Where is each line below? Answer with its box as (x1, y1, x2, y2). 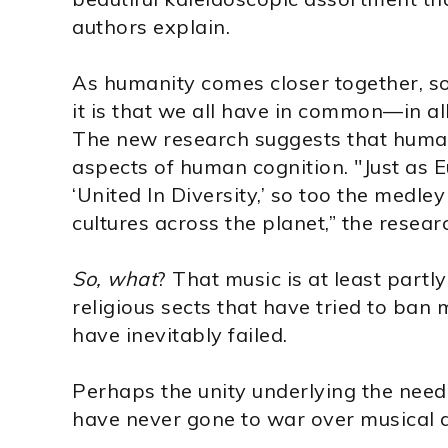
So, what (72, 266, 157, 291)
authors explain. (72, 14, 230, 39)
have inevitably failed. (72, 322, 288, 347)
